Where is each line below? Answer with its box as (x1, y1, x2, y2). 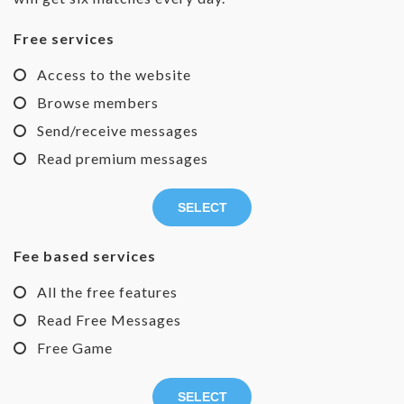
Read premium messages (37, 150, 208, 168)
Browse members (37, 94, 159, 112)
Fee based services (14, 247, 156, 265)
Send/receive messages (37, 122, 198, 140)
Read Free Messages (37, 311, 181, 329)
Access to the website (37, 66, 191, 84)
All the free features (37, 283, 178, 301)
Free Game (37, 339, 113, 357)
